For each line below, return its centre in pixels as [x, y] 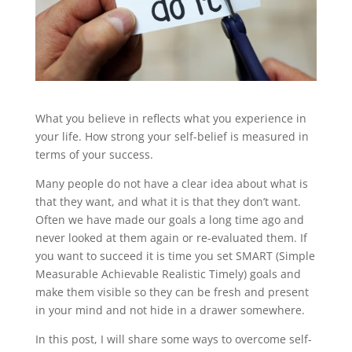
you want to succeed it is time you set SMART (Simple [175, 255]
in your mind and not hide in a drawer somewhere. [170, 310]
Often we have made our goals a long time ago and [169, 219]
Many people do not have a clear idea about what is [171, 183]
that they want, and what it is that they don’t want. [168, 201]
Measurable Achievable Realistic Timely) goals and [168, 273]
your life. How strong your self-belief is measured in [172, 136]
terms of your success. [94, 154]
